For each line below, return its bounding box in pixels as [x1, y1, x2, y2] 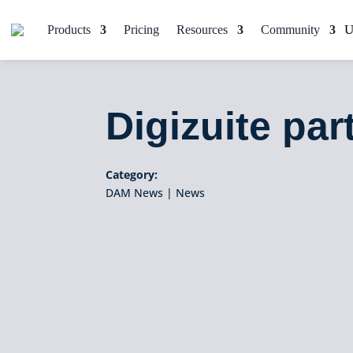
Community [261, 23, 320, 36]
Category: [106, 166, 158, 182]
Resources [176, 23, 228, 36]
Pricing [124, 23, 159, 36]
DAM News [106, 184, 164, 200]
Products [47, 23, 91, 36]
